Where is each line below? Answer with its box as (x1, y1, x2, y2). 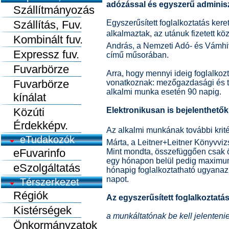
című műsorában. (106, 51, 169, 59)
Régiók (1, 189, 48, 202)
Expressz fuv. (1, 48, 79, 61)
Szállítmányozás (1, 4, 95, 16)
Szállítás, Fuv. (1, 18, 82, 31)
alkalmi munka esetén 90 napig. (106, 87, 221, 96)
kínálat (1, 91, 46, 104)
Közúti (1, 106, 44, 119)
